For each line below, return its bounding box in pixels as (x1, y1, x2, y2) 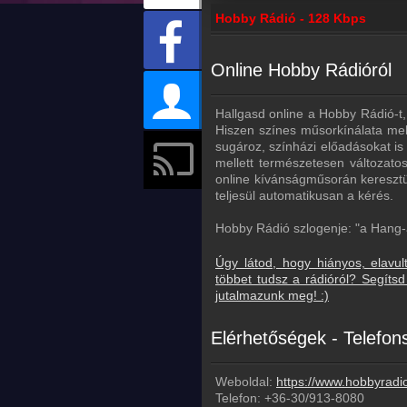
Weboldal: (215, 374, 276, 390)
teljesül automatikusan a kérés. (215, 188, 393, 203)
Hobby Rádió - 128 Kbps (215, 10, 366, 25)
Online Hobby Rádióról (211, 60, 392, 81)
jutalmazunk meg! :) (215, 288, 329, 303)
